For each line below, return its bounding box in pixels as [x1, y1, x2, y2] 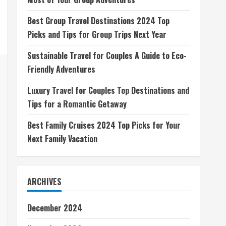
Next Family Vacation [27, 133, 97, 145]
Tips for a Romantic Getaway [27, 98, 127, 110]
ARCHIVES [27, 176, 62, 188]
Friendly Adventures [27, 63, 95, 75]
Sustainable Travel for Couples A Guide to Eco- [27, 49, 187, 62]
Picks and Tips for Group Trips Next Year [27, 28, 166, 40]
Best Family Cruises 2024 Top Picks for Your [27, 119, 181, 131]
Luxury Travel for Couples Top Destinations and [27, 84, 189, 96]
